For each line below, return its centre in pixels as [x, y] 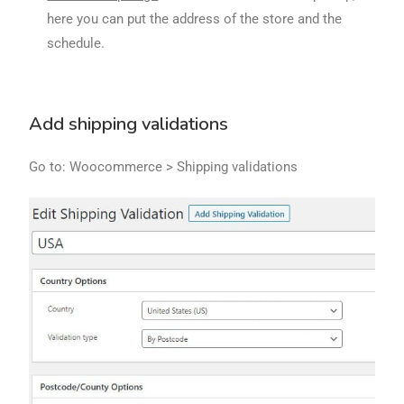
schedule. [76, 44]
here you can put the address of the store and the [195, 19]
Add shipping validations [129, 124]
